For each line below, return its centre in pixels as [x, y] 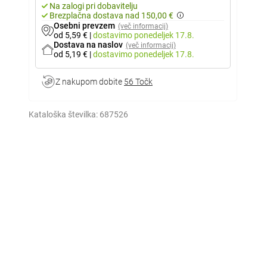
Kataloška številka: [63, 114]
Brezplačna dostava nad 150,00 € [111, 15]
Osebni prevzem [84, 26]
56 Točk [138, 82]
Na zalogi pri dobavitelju [94, 6]
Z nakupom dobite [90, 82]
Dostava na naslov [88, 45]
